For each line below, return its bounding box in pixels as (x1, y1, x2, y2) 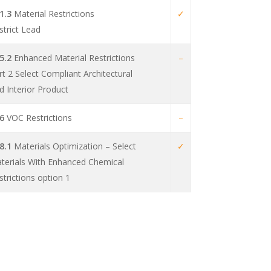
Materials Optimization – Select (11, 140, 136, 152)
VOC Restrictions (4, 112, 72, 124)
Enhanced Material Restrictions (11, 52, 135, 64)
